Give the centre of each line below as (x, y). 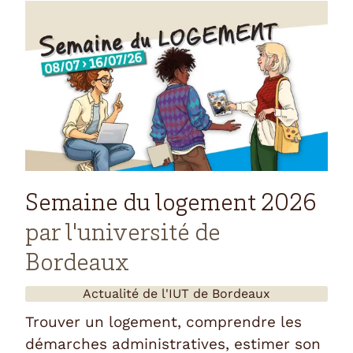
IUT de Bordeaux (219, 293)
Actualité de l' (126, 293)
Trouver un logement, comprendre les (163, 321)
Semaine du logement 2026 (171, 204)
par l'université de (123, 234)
